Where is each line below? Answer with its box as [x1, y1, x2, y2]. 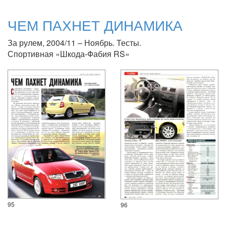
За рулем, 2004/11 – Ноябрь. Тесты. [8, 36, 141, 48]
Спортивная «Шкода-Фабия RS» [8, 47, 130, 60]
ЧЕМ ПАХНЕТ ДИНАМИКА [8, 14, 183, 35]
